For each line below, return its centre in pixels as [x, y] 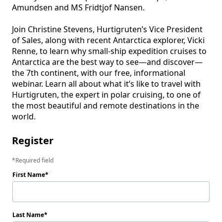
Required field [34, 160]
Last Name [28, 215]
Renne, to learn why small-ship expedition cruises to [109, 51]
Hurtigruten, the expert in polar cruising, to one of [106, 95]
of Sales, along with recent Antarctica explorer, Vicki [108, 40]
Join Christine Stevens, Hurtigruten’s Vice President [107, 29]
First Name [29, 175]
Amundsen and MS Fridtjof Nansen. [79, 7]
